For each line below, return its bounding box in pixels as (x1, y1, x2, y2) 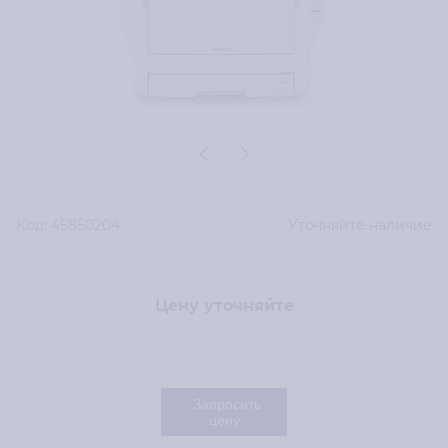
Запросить (193, 396, 261, 413)
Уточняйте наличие (288, 216, 432, 235)
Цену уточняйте (154, 296, 294, 316)
